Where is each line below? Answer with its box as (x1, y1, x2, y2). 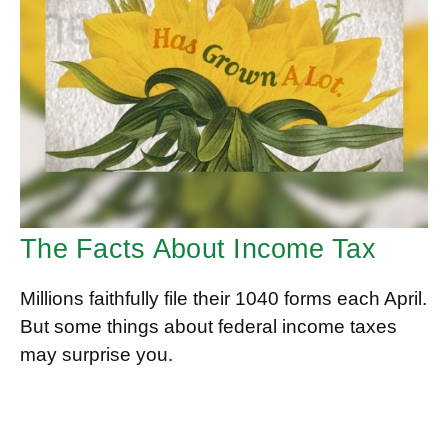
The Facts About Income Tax (20, 234, 377, 265)
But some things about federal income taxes (20, 316, 397, 338)
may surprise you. (20, 344, 173, 366)
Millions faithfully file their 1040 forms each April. (20, 288, 427, 310)
